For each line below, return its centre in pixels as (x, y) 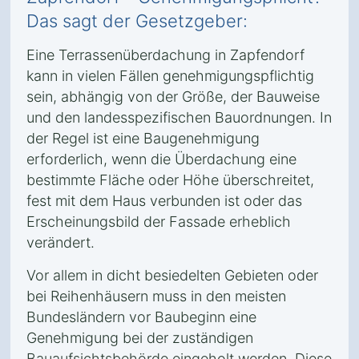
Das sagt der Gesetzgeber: (137, 21)
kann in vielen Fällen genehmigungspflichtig (170, 76)
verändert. (61, 242)
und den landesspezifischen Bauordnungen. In (179, 117)
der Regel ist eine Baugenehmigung (143, 138)
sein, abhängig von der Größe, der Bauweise (173, 97)
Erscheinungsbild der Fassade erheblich (159, 222)
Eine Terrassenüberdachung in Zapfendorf (165, 55)
